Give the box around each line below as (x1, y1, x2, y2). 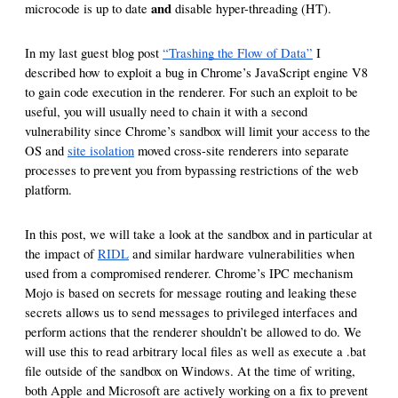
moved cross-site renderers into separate (134, 142, 349, 159)
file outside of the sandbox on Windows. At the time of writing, (25, 362, 355, 379)
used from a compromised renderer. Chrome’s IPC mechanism (25, 265, 353, 282)
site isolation (68, 142, 134, 159)
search (232, 29, 267, 43)
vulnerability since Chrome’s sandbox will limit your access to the (25, 123, 370, 139)
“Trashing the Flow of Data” (163, 44, 313, 61)
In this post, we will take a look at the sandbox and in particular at (25, 226, 372, 243)
